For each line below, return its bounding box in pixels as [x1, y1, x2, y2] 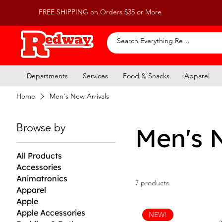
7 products [135, 178, 169, 187]
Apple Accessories [16, 207, 86, 218]
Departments [27, 71, 68, 80]
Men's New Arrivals [50, 91, 110, 101]
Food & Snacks [123, 71, 169, 80]
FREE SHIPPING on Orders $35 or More [39, 7, 162, 16]
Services [83, 71, 108, 80]
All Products [16, 150, 62, 161]
